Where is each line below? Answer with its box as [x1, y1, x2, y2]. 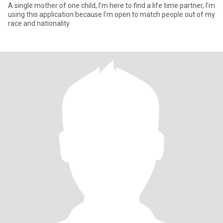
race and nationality [8, 19, 70, 27]
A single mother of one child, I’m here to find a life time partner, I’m [8, 1, 215, 9]
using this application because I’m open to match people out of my [8, 10, 215, 18]
